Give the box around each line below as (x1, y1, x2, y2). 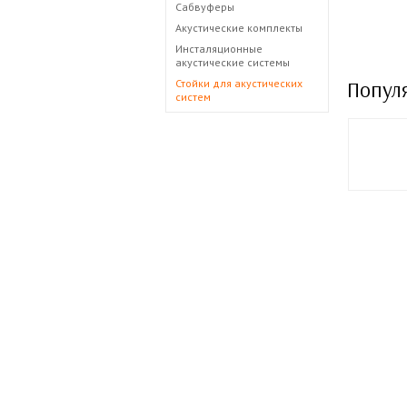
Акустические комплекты (175, 21, 303, 35)
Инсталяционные (175, 42, 263, 55)
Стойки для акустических (175, 76, 303, 90)
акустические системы (175, 55, 290, 69)
